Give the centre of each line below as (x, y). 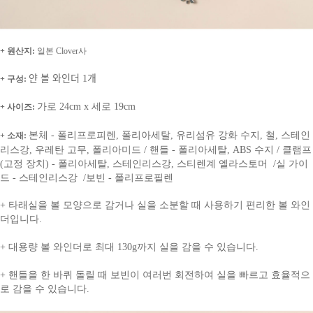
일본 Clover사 (61, 51)
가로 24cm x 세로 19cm (86, 107)
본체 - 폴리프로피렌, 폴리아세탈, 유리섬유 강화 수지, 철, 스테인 (169, 136)
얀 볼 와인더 (54, 79)
